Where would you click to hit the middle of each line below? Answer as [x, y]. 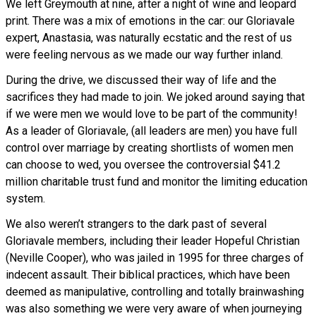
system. [25, 199]
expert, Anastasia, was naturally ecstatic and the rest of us [149, 38]
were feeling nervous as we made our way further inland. [144, 55]
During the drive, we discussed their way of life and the [141, 80]
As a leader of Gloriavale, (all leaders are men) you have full [151, 131]
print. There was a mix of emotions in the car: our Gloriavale [150, 21]
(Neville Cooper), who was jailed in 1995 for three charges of [155, 258]
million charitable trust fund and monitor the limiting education [157, 182]
